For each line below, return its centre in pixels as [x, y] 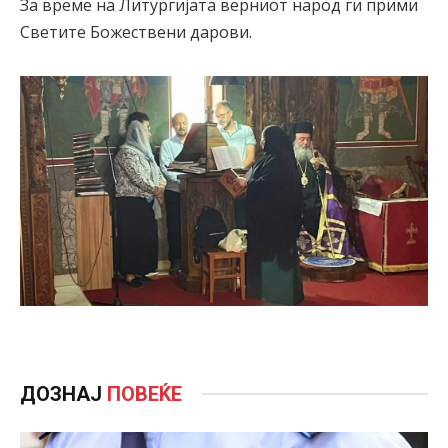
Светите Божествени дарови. [136, 32]
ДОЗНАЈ [63, 393]
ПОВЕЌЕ [144, 393]
